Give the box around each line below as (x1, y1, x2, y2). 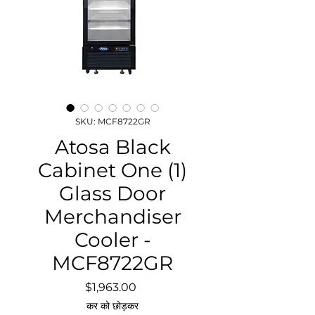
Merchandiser (44, 204, 181, 229)
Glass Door (59, 181, 166, 205)
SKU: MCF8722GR (75, 115, 150, 127)
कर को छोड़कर (86, 299, 139, 312)
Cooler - (74, 227, 151, 252)
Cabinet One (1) (38, 157, 187, 182)
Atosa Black (54, 134, 171, 159)
